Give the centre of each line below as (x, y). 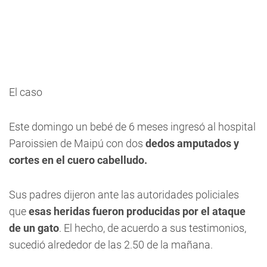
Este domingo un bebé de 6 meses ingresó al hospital (132, 127)
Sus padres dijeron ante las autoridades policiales (124, 195)
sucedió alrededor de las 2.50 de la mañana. (112, 245)
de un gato (34, 228)
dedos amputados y (191, 143)
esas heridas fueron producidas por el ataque (137, 211)
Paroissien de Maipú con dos (76, 143)
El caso (26, 92)
